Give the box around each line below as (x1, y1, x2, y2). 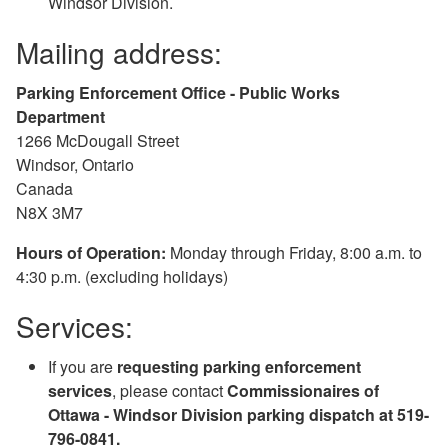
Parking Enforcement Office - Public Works (16, 80, 340, 104)
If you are (48, 354, 117, 378)
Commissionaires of (223, 378, 379, 402)
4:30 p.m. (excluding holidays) (16, 264, 228, 288)
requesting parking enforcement (117, 354, 361, 378)
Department (16, 104, 105, 128)
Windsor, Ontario (16, 152, 134, 176)
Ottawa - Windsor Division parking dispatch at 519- (48, 402, 429, 426)
